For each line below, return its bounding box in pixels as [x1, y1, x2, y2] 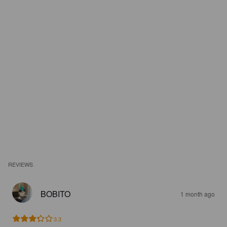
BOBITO [41, 188, 70, 200]
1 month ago [180, 190, 215, 198]
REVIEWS [8, 160, 33, 168]
